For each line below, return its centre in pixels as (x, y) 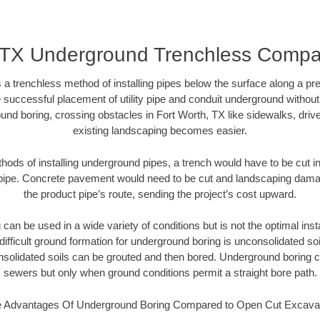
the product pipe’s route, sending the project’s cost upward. (160, 194)
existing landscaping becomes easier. (160, 131)
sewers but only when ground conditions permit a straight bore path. (160, 273)
